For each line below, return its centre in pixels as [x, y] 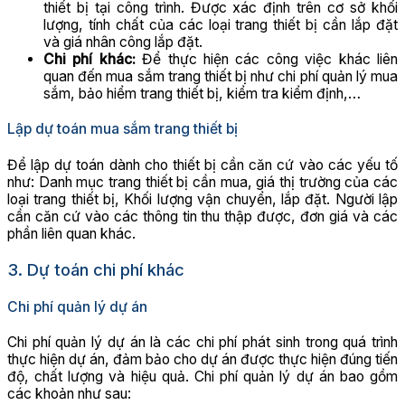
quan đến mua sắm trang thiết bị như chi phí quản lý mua [221, 76]
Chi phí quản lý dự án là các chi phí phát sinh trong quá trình [202, 343]
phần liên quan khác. [71, 234]
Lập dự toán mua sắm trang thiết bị [122, 129]
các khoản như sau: [69, 394]
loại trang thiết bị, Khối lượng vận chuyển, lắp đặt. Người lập [202, 200]
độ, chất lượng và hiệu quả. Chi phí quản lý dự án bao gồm [202, 377]
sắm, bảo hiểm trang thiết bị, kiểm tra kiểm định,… [202, 93]
